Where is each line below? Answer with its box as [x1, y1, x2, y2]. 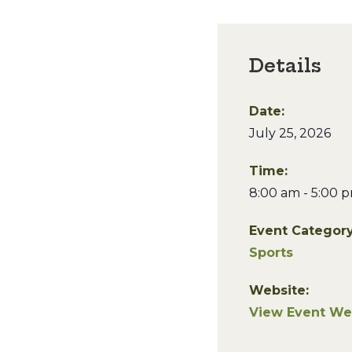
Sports [249, 245, 293, 260]
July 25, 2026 [249, 126, 331, 141]
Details [249, 54, 321, 77]
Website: [249, 283, 309, 298]
